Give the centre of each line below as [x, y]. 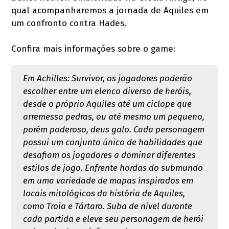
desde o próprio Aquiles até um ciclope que [107, 104]
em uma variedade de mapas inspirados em [108, 181]
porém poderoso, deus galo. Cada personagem [113, 130]
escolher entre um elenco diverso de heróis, [107, 91]
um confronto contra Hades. [69, 24]
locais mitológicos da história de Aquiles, [104, 194]
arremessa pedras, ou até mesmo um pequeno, [113, 117]
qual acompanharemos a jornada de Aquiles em [110, 11]
